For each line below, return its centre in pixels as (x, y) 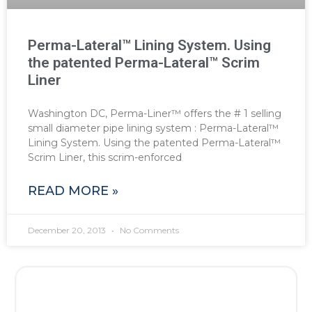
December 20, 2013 (68, 230)
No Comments (148, 230)
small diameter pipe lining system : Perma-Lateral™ (153, 128)
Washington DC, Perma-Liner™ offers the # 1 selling (155, 113)
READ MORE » (73, 190)
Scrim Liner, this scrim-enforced (105, 157)
